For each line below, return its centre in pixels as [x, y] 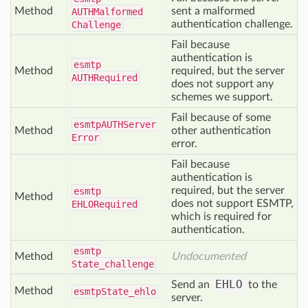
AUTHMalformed [107, 12]
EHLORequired [104, 204]
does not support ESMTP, [232, 203]
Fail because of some [221, 118]
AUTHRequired [104, 78]
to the [261, 285]
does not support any [222, 84]
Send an [192, 285]
